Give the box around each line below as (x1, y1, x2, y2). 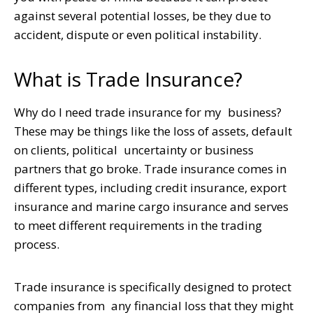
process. (14, 235, 59, 252)
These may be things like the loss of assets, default (14, 122, 292, 139)
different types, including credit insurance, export (14, 179, 286, 196)
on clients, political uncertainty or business (14, 141, 254, 158)
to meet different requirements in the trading (14, 217, 262, 233)
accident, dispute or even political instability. (14, 26, 261, 43)
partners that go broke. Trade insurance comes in (14, 160, 286, 177)
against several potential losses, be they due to (14, 7, 271, 24)
